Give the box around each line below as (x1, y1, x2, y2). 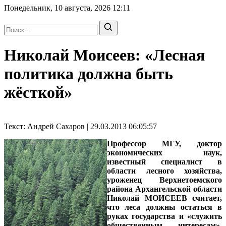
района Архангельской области (107, 184, 222, 193)
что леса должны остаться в (107, 202, 222, 211)
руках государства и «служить (107, 211, 222, 220)
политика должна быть (4, 65, 173, 83)
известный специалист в (107, 157, 222, 166)
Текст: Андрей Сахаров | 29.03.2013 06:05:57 (4, 122, 157, 131)
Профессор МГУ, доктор (107, 139, 222, 148)
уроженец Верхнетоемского (107, 175, 222, 184)
